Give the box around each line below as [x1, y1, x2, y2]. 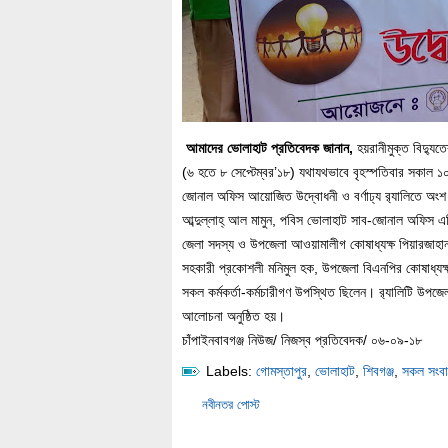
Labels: [206, 363, 252, 379]
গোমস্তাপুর [256, 363, 307, 379]
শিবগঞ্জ [363, 363, 394, 379]
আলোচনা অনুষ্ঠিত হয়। [182, 308, 285, 324]
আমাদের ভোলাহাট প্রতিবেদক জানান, [186, 140, 353, 156]
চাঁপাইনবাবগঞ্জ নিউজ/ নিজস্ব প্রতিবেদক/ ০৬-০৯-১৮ [182, 332, 422, 348]
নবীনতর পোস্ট [202, 397, 260, 412]
